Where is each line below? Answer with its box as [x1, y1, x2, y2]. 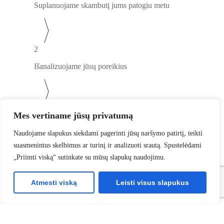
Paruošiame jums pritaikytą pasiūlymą [34, 123, 153, 132]
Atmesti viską [31, 178, 77, 186]
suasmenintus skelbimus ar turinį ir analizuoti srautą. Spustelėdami [13, 141, 201, 149]
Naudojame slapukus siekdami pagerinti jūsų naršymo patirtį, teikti [13, 129, 202, 137]
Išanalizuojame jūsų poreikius [34, 62, 127, 71]
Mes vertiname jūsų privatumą [13, 110, 133, 120]
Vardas [24, 197, 40, 204]
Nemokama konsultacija [24, 140, 115, 149]
